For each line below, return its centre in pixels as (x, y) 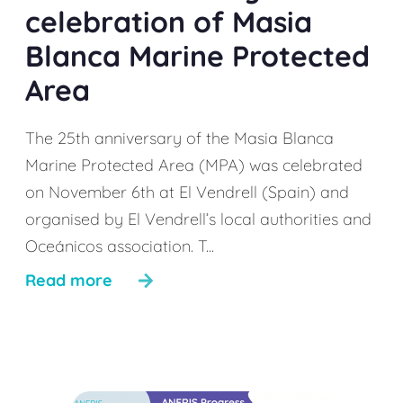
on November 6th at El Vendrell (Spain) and (187, 192)
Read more (69, 280)
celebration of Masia (169, 22)
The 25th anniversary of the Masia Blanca (179, 138)
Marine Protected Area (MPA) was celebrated (194, 165)
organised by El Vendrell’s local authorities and (198, 219)
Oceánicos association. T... (120, 246)
